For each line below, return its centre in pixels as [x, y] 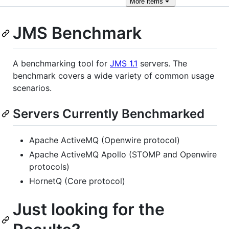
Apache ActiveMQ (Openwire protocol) [105, 140]
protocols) [49, 166]
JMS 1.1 [124, 63]
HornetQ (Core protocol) [77, 181]
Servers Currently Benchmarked [109, 113]
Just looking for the [89, 209]
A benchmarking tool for [61, 63]
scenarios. [32, 88]
